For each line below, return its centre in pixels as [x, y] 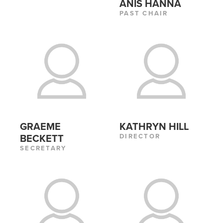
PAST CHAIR [144, 14]
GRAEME [40, 127]
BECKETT [42, 139]
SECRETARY [43, 149]
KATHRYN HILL [154, 127]
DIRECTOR [140, 137]
